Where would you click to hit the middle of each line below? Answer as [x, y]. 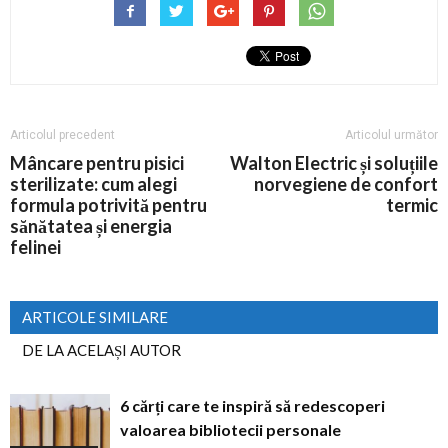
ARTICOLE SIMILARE [95, 317]
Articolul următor [391, 135]
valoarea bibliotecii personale [230, 429]
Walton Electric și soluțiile [334, 163]
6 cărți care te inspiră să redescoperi [252, 405]
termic [412, 205]
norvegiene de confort [346, 184]
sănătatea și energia [91, 226]
